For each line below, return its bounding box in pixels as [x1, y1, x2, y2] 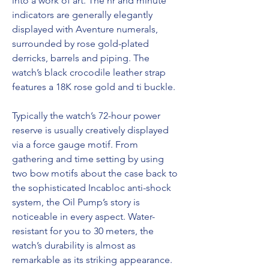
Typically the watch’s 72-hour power [12, 110, 160, 121]
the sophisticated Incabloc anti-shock [12, 182, 171, 193]
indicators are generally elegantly [12, 9, 153, 20]
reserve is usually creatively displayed [12, 124, 169, 136]
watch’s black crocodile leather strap [12, 67, 166, 78]
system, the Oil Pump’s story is [12, 196, 140, 208]
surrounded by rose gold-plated [12, 38, 149, 49]
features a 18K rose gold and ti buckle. [12, 81, 175, 92]
